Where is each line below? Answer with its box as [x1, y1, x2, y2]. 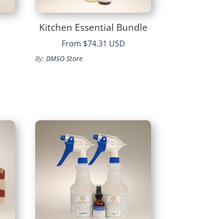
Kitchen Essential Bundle [39, 21, 148, 34]
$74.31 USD [83, 38, 125, 49]
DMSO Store [46, 54, 83, 64]
